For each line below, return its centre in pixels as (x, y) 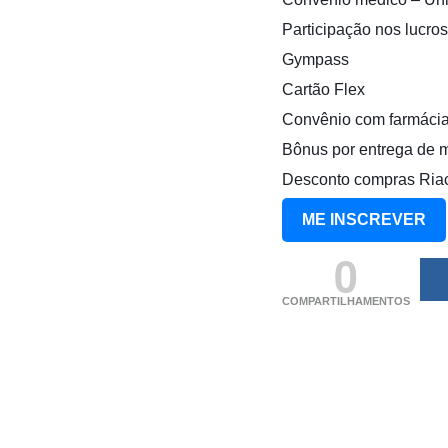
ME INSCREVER (364, 219)
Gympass (315, 59)
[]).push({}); (326, 347)
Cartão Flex (323, 89)
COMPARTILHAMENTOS (346, 300)
